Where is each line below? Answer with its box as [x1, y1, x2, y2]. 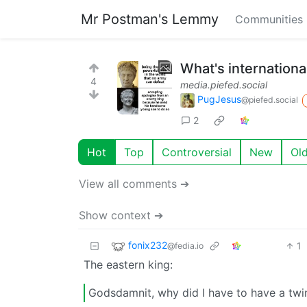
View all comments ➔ [79, 176, 189, 191]
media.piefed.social [180, 79, 267, 90]
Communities [235, 12, 303, 26]
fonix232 [128, 238, 167, 251]
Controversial [162, 145, 232, 159]
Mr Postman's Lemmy [81, 11, 219, 27]
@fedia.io [167, 240, 204, 251]
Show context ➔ [79, 208, 163, 222]
